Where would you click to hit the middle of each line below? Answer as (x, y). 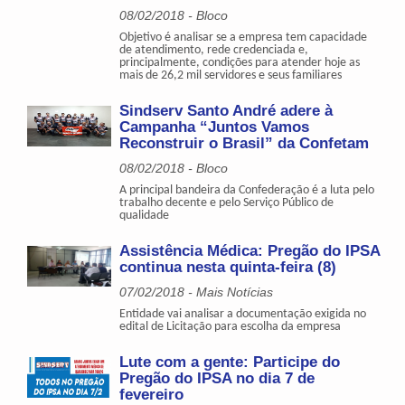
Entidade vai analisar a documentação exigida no (243, 314)
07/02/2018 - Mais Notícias (197, 292)
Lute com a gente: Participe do (230, 362)
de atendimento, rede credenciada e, (214, 50)
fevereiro (152, 394)
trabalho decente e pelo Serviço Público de (227, 202)
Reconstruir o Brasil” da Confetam (245, 143)
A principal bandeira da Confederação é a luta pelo (247, 190)
